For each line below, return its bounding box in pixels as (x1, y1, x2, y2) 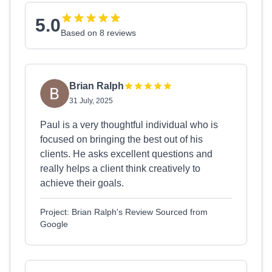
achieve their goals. (40, 178, 124, 188)
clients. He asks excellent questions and (40, 149, 212, 159)
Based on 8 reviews (61, 28, 136, 38)
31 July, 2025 (69, 97, 113, 105)
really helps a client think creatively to (40, 163, 200, 174)
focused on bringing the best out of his (40, 134, 203, 144)
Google (40, 219, 68, 229)
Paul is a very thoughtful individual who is (40, 120, 218, 130)
